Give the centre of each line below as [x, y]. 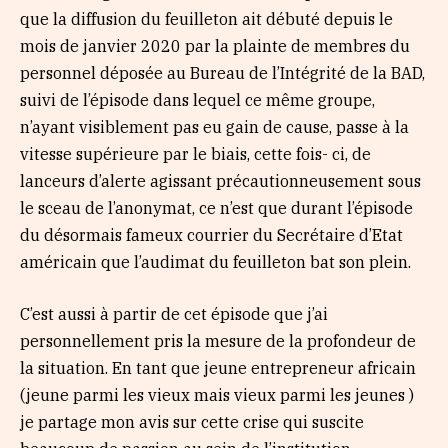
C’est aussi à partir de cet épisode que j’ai [174, 313]
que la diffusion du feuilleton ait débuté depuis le [206, 19]
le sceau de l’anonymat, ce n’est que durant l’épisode [216, 208]
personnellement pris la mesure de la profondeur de [218, 340]
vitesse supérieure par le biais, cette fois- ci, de [195, 154]
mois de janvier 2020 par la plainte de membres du [215, 46]
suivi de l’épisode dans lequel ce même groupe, [197, 100]
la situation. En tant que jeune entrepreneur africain [218, 367]
